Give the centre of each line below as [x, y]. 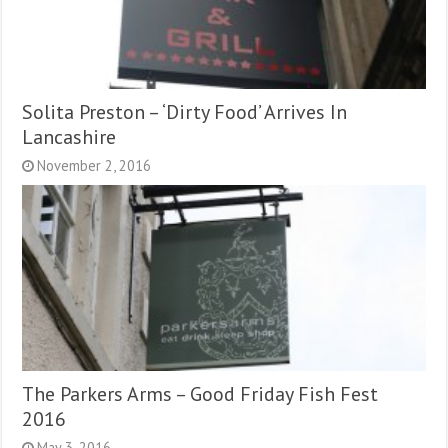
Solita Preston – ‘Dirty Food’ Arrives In [185, 112]
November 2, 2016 [94, 166]
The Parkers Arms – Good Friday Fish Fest [200, 393]
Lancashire [69, 137]
